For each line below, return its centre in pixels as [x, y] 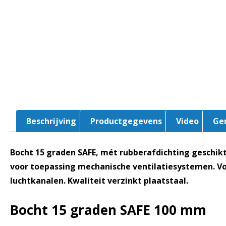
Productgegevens [126, 121]
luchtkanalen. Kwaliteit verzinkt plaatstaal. [99, 180]
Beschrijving [51, 121]
